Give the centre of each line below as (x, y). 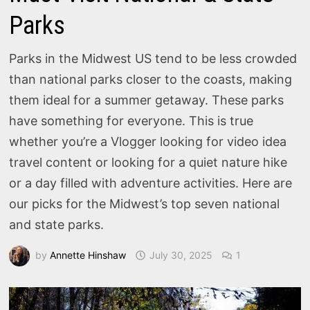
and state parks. (57, 225)
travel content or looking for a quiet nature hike (148, 162)
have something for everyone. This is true (131, 121)
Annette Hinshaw (88, 255)
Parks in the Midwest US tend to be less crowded (153, 58)
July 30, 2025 (181, 255)
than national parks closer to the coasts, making (151, 79)
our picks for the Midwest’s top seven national (145, 204)
